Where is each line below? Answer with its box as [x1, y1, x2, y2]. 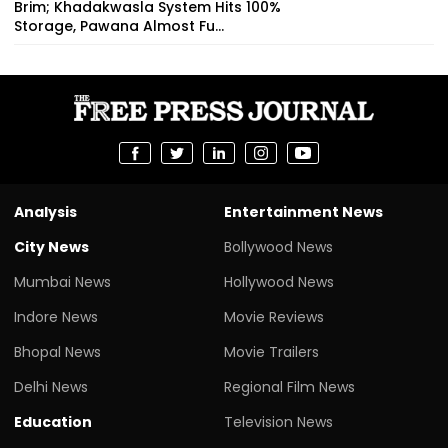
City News [14, 236, 89, 257]
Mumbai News [14, 271, 111, 292]
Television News [224, 411, 333, 432]
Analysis [14, 201, 77, 222]
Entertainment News [224, 201, 383, 222]
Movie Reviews [224, 306, 324, 327]
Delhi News [14, 376, 88, 397]
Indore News [14, 306, 98, 327]
